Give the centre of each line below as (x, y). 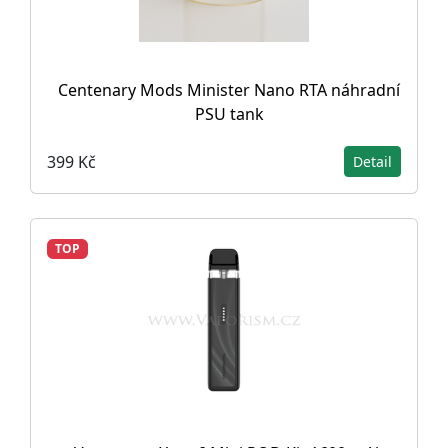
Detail (372, 161)
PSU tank (229, 114)
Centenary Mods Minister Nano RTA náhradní (229, 90)
